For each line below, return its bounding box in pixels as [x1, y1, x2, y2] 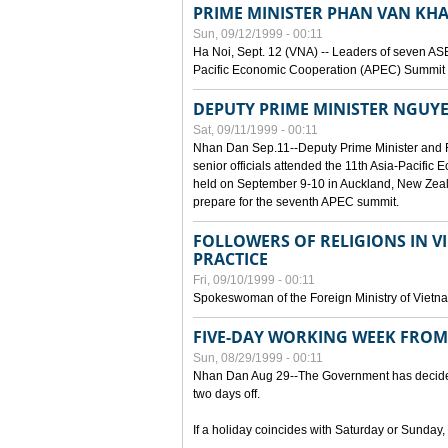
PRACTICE [193, 248, 268, 270]
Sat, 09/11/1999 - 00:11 [193, 123, 318, 137]
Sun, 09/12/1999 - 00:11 [193, 27, 323, 41]
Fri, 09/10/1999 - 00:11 [193, 273, 315, 287]
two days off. [193, 387, 260, 401]
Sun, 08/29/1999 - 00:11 [193, 351, 323, 365]
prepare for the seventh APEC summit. [193, 195, 399, 209]
